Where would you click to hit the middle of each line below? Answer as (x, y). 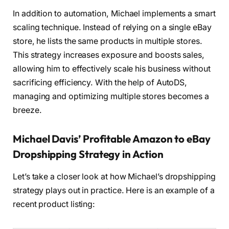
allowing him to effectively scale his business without (112, 69)
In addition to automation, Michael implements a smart (114, 14)
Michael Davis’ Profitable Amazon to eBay (112, 139)
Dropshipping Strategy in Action (88, 154)
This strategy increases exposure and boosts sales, (109, 55)
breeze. (27, 110)
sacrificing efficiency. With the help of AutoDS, (100, 83)
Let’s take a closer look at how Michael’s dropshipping (114, 177)
